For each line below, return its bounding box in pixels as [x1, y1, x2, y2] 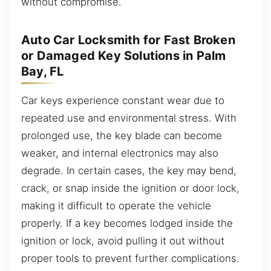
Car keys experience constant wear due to [21, 94, 224, 106]
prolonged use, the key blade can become [21, 129, 222, 142]
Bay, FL [21, 64, 64, 79]
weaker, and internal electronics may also [21, 146, 218, 159]
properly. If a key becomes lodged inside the [21, 217, 233, 229]
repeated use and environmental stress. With [21, 111, 237, 124]
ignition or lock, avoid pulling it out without [21, 234, 224, 247]
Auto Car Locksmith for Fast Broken [21, 32, 235, 47]
